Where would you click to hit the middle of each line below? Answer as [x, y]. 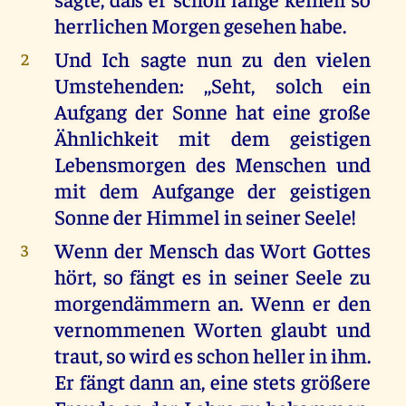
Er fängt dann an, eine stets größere [213, 382]
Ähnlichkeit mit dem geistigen [213, 138]
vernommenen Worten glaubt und [213, 329]
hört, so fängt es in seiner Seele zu [213, 276]
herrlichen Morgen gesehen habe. [200, 25]
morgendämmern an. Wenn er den [213, 303]
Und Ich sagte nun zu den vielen [213, 59]
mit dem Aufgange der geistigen [213, 190]
